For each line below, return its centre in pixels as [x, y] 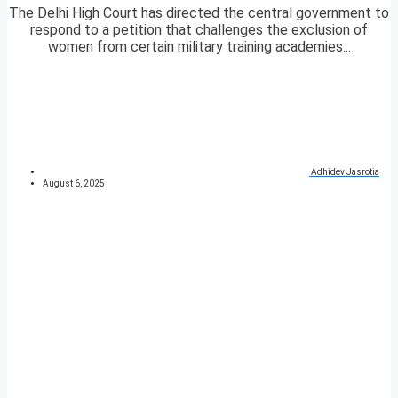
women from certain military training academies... [199, 47]
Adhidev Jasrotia [345, 172]
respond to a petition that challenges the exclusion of [199, 30]
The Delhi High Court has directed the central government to [199, 13]
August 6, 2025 [74, 184]
